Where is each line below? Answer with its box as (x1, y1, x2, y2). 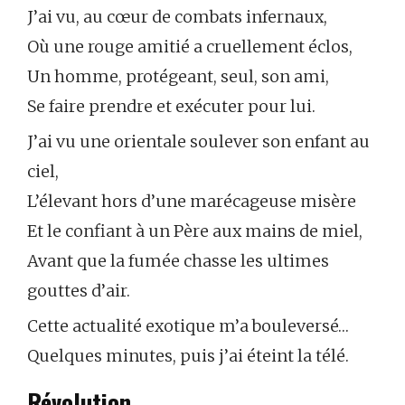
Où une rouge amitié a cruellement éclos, (27, 36, 353, 58)
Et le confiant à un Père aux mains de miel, (27, 221, 363, 242)
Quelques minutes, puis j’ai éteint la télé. (27, 345, 349, 367)
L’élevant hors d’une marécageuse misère (27, 191, 356, 212)
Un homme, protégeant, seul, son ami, (27, 66, 329, 88)
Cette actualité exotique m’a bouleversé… (27, 316, 349, 337)
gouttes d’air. (27, 280, 130, 302)
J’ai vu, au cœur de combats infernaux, (27, 6, 327, 28)
